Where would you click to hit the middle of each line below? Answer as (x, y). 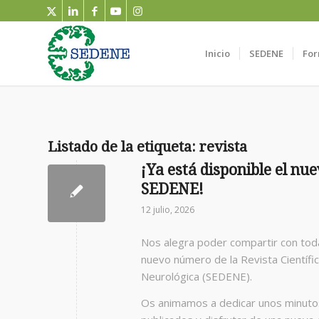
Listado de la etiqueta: (124, 147)
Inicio (217, 53)
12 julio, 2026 (168, 210)
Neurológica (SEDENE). (197, 276)
